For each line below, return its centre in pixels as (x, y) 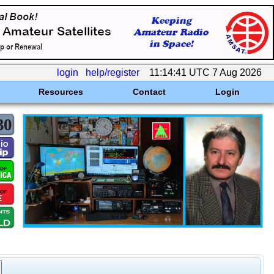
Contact (149, 92)
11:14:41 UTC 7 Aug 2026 (206, 72)
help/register (113, 72)
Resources (61, 92)
